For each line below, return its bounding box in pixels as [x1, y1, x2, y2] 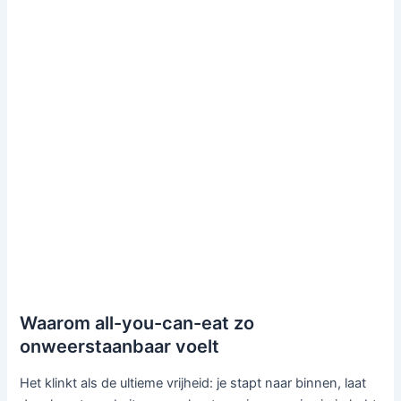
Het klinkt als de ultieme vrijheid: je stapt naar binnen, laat [20, 375, 367, 392]
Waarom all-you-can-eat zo [20, 312, 255, 335]
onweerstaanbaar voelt [20, 336, 220, 358]
